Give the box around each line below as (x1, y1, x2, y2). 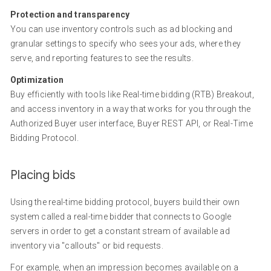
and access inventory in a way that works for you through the (10, 104, 251, 114)
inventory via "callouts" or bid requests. (10, 241, 163, 250)
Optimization (10, 75, 64, 85)
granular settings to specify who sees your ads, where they (10, 39, 241, 48)
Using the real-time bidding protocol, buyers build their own (10, 197, 240, 207)
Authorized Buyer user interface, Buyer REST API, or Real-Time (10, 119, 253, 128)
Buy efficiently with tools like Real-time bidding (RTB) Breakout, (10, 90, 254, 99)
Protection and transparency (10, 10, 130, 19)
